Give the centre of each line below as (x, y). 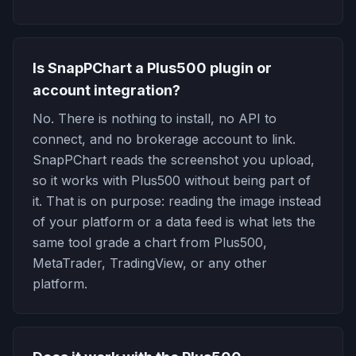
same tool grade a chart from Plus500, (150, 242)
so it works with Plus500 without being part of (172, 180)
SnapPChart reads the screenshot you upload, (174, 160)
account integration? (106, 90)
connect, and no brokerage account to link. (164, 139)
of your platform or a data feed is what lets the (174, 222)
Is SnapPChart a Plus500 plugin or (152, 68)
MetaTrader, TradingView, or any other (150, 263)
